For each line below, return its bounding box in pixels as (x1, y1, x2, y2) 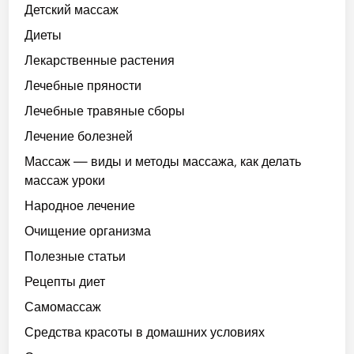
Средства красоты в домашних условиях (24, 325, 265, 340)
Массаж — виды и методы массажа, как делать (24, 154, 302, 169)
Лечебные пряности (24, 78, 142, 93)
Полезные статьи (24, 249, 126, 264)
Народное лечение (24, 198, 136, 213)
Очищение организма (24, 224, 152, 239)
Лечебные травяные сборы (24, 104, 186, 119)
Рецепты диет (24, 274, 106, 289)
